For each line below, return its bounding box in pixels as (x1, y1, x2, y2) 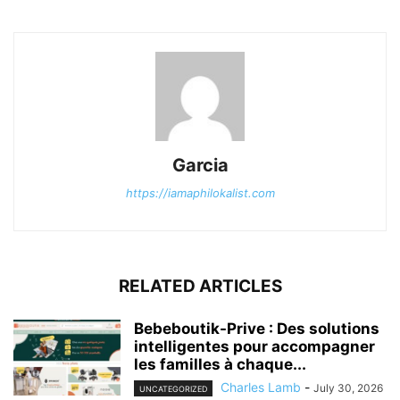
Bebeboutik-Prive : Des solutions (134, 319, 379, 337)
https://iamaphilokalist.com (125, 185, 275, 200)
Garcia (171, 154, 229, 176)
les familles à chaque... (134, 354, 306, 373)
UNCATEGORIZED (139, 383, 207, 394)
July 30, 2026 (313, 380, 383, 395)
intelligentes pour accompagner (134, 337, 375, 355)
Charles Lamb (221, 379, 301, 395)
